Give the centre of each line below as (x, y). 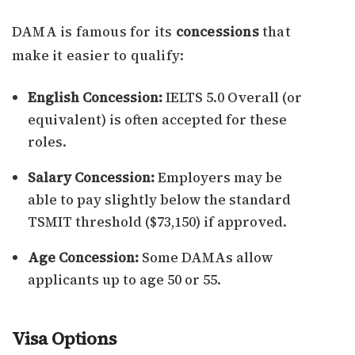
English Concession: (95, 98)
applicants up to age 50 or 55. (124, 280)
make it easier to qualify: (98, 56)
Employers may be (218, 178)
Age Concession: (83, 258)
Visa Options (64, 339)
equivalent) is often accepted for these (157, 120)
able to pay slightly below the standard (159, 200)
